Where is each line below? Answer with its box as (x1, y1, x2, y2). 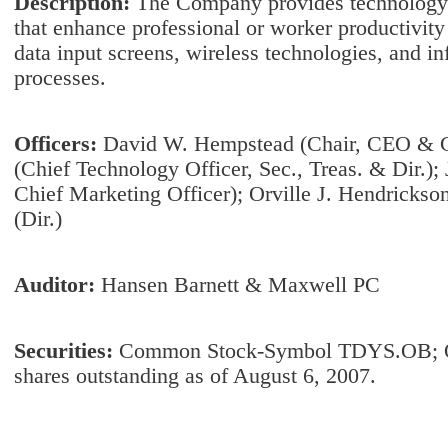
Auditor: (14, 273, 101, 297)
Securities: (14, 339, 119, 363)
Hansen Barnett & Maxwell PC (101, 273, 380, 297)
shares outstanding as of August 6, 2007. (14, 364, 376, 388)
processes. (14, 66, 106, 90)
